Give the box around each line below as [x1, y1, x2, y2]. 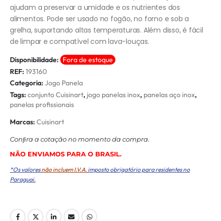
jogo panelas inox [87, 90, 140, 100]
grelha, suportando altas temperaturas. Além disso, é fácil [10, 25, 203, 36]
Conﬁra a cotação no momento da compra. [10, 135, 149, 144]
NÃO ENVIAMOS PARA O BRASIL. [10, 150, 121, 158]
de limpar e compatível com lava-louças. [10, 37, 149, 47]
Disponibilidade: [10, 55, 60, 65]
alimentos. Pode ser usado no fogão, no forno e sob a [10, 14, 189, 24]
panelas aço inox [144, 90, 195, 100]
